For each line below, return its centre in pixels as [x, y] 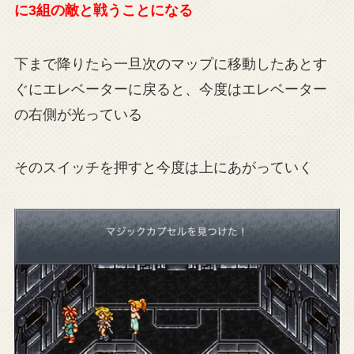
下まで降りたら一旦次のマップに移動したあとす [170, 64]
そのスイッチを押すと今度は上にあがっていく [163, 168]
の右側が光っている [78, 114]
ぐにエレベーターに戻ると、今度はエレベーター [170, 89]
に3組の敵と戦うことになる [103, 10]
